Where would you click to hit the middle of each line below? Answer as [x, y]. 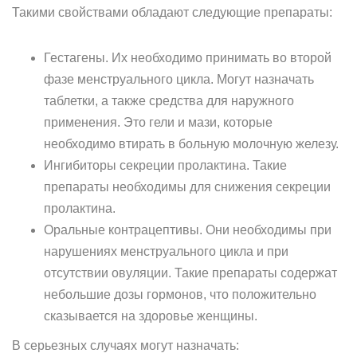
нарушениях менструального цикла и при [166, 251]
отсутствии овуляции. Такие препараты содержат [190, 273]
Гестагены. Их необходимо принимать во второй [188, 58]
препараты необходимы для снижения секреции [187, 187]
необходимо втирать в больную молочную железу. [191, 144]
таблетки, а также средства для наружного [169, 101]
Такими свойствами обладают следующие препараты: [172, 12]
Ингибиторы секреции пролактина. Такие [165, 165]
